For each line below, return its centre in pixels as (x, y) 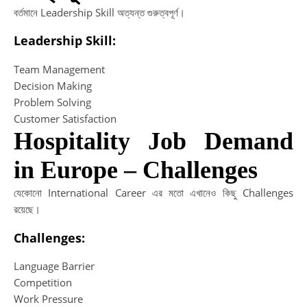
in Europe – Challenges (136, 170)
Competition (43, 283)
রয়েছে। (27, 209)
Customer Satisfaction (65, 118)
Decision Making (53, 85)
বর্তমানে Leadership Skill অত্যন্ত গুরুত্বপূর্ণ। (99, 12)
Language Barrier (54, 266)
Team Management (59, 69)
